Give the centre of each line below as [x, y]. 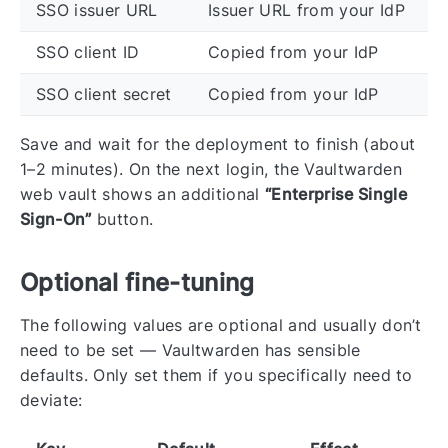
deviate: [51, 400]
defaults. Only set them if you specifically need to [216, 375]
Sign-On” [56, 218]
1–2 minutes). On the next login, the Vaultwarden [211, 168]
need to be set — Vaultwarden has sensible [190, 350]
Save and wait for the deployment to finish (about [218, 143]
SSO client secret [104, 93]
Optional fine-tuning [137, 282]
